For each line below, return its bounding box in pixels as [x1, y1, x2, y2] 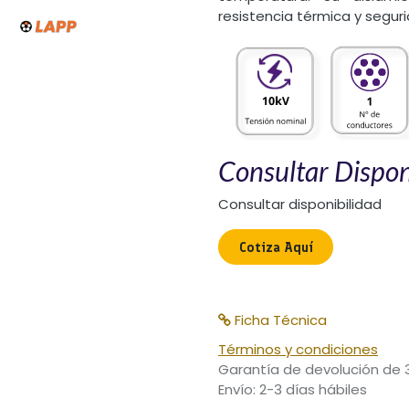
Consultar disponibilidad [218, 194, 382, 215]
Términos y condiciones [218, 339, 378, 359]
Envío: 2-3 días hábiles [218, 379, 367, 399]
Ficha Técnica [231, 309, 327, 330]
